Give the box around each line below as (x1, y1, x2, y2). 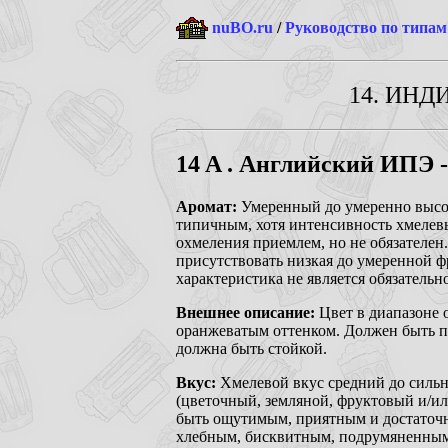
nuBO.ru (212, 19, 273, 36)
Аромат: (176, 197, 241, 215)
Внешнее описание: (176, 303, 319, 321)
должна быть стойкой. (176, 339, 327, 357)
